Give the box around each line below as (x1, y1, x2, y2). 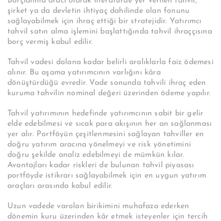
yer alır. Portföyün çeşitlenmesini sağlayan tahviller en (7, 130, 204, 139)
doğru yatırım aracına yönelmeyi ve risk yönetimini (7, 141, 191, 149)
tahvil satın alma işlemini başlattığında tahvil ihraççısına (7, 28, 212, 36)
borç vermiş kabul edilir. (7, 38, 93, 46)
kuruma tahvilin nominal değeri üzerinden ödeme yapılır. (7, 89, 211, 98)
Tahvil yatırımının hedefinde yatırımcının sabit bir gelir (7, 110, 204, 118)
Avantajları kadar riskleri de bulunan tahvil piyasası (7, 161, 194, 170)
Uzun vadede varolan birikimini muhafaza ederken (7, 202, 189, 211)
